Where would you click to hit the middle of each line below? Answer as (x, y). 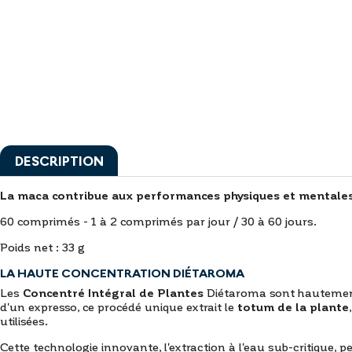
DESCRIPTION (59, 160)
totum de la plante (293, 306)
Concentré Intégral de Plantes (113, 292)
